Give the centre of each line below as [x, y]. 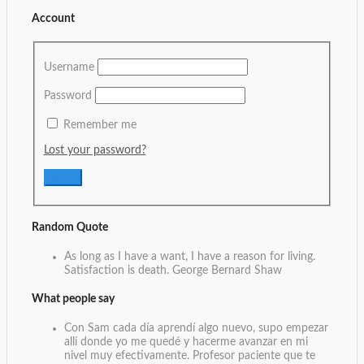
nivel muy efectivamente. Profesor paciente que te [190, 355]
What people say [73, 299]
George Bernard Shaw [227, 270]
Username [69, 67]
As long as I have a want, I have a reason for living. [190, 256]
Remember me [100, 125]
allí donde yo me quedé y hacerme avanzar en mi [186, 342]
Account [53, 19]
